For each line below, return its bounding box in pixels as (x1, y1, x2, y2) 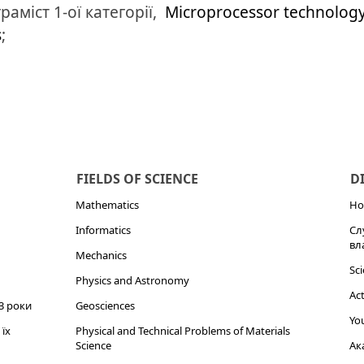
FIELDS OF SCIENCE (76, 170, 198, 188)
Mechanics (75, 248, 127, 262)
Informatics (75, 223, 131, 237)
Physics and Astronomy (75, 273, 189, 288)
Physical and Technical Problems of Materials (75, 323, 290, 338)
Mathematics (75, 197, 139, 212)
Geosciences (75, 298, 135, 313)
